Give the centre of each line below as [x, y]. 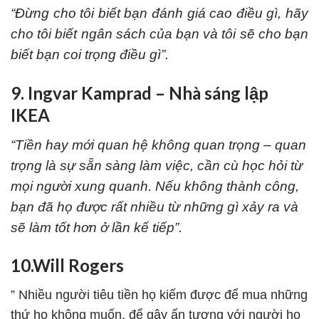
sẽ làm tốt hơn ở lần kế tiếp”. [96, 227]
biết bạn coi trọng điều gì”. [90, 55]
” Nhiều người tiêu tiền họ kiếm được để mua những [159, 294]
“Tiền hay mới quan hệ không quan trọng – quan [158, 145]
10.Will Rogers [67, 265]
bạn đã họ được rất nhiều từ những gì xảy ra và [155, 206]
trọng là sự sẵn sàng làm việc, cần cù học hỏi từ [157, 165]
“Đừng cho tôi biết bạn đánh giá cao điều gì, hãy [159, 14]
